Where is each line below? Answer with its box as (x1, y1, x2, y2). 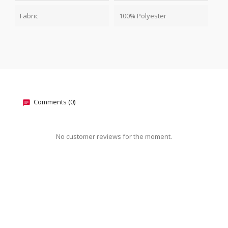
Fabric (20, 11, 38, 21)
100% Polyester (119, 11, 166, 21)
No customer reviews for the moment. (56, 132, 172, 141)
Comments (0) (32, 97, 75, 107)
